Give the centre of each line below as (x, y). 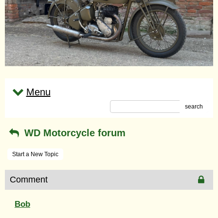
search (194, 106)
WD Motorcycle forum (73, 133)
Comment (29, 179)
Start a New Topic (35, 154)
